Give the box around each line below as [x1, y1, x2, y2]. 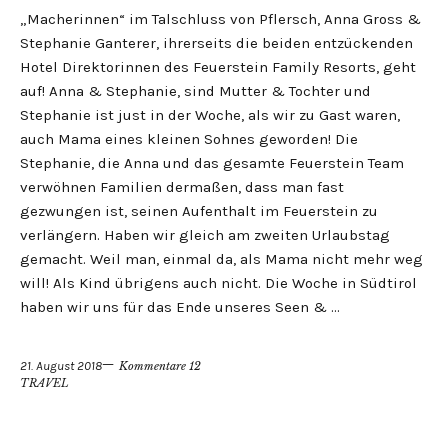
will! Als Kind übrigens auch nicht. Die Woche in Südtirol [20, 274, 417, 292]
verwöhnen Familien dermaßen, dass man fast [20, 178, 344, 196]
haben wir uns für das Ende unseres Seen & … [20, 298, 340, 316]
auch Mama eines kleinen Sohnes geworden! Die [20, 130, 358, 148]
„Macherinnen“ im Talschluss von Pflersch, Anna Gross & [20, 10, 421, 28]
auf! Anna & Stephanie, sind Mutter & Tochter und [20, 82, 371, 100]
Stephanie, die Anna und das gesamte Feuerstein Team [20, 154, 404, 172]
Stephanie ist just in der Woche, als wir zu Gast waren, [20, 106, 400, 124]
